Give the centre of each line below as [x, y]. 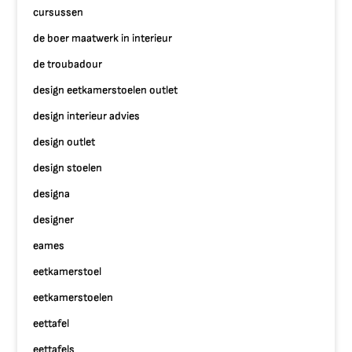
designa [52, 194]
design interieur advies [87, 116]
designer [54, 220]
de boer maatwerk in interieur [103, 38]
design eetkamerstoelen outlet [106, 90]
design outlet [64, 142]
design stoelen [68, 168]
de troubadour [68, 64]
